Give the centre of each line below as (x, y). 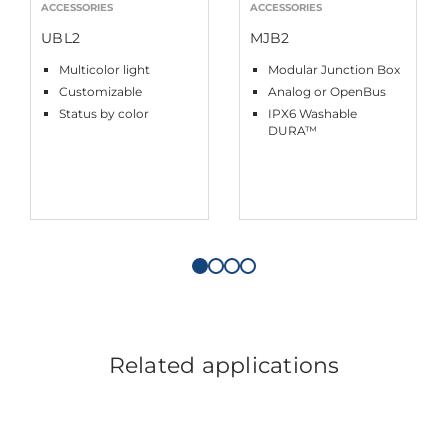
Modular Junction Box (333, 69)
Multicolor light (104, 69)
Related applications (224, 365)
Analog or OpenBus (326, 91)
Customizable (100, 91)
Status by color (104, 113)
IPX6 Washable (312, 113)
